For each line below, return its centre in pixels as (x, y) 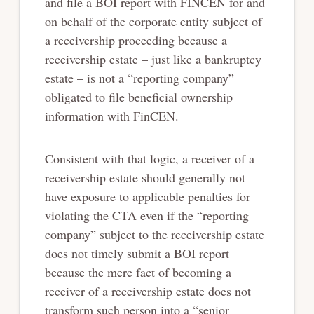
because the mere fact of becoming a (138, 272)
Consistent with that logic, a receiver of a (149, 158)
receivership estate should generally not (145, 177)
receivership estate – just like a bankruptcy (153, 59)
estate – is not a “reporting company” (139, 77)
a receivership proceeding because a (136, 40)
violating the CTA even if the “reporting (146, 215)
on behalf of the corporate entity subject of (153, 21)
